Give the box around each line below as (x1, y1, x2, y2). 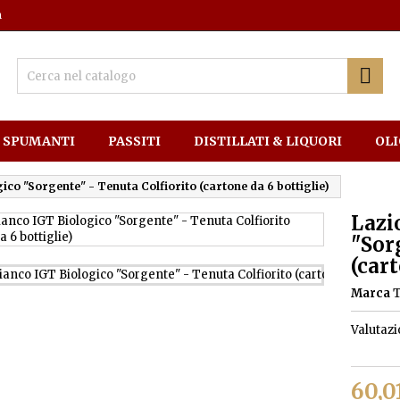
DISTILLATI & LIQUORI (194, 133, 342, 149)
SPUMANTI (3, 133, 75, 149)
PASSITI (108, 133, 161, 149)
